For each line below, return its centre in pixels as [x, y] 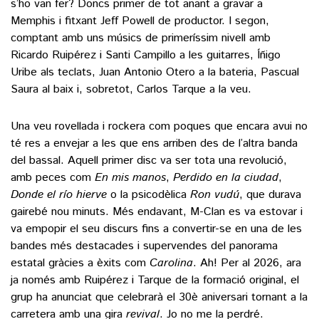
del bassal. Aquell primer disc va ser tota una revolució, [149, 161]
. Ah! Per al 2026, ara [247, 263]
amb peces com [53, 178]
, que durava [270, 195]
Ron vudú [213, 195]
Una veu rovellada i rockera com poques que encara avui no [159, 127]
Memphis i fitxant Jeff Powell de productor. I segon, [140, 21]
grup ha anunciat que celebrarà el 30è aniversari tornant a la [159, 298]
